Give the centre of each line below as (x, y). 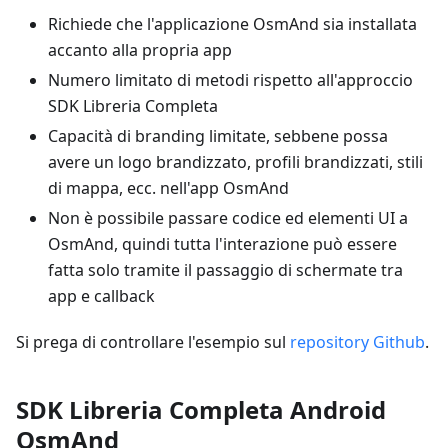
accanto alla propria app (140, 50)
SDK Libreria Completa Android (201, 409)
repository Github (357, 342)
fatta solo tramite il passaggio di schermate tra (225, 270)
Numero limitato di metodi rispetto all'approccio (230, 80)
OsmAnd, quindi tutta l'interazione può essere (222, 244)
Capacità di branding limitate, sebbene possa (218, 136)
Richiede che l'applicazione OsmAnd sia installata (232, 24)
